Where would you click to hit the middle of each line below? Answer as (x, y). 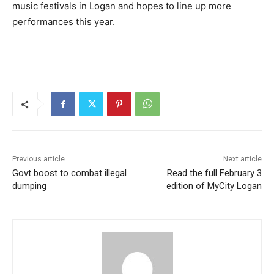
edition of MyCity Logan (214, 186)
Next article (242, 159)
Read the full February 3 (214, 173)
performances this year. (64, 22)
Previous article (39, 159)
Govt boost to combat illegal (69, 173)
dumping (29, 186)
